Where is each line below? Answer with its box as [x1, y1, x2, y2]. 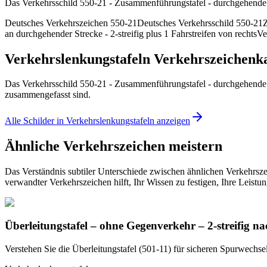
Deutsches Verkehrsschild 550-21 [137, 17, 263, 28]
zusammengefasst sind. [5, 89, 91, 100]
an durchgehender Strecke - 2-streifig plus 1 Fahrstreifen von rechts [5, 28, 257, 39]
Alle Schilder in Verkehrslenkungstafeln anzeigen [5, 116, 190, 126]
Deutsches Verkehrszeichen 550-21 [5, 17, 137, 28]
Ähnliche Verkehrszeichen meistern [5, 138, 222, 154]
